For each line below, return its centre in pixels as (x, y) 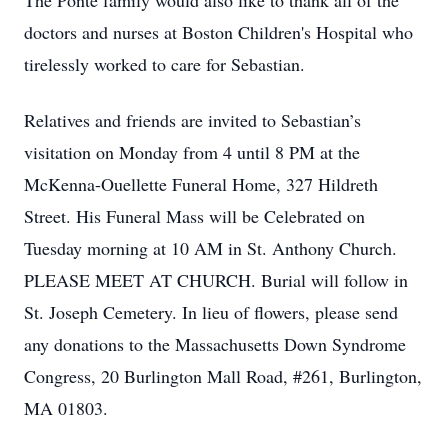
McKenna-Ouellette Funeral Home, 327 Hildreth (201, 184)
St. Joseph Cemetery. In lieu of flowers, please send (211, 312)
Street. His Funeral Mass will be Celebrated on (194, 216)
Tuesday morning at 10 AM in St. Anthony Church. (210, 248)
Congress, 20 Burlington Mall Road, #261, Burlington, (223, 376)
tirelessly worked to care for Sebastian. (164, 64)
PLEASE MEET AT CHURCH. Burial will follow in (216, 280)
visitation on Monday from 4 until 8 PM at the (192, 152)
